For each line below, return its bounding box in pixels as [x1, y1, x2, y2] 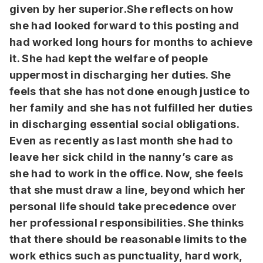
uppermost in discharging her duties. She [9, 69, 231, 81]
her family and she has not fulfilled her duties [9, 102, 253, 114]
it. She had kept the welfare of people [9, 52, 208, 65]
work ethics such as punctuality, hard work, [9, 249, 242, 262]
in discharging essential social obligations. [9, 118, 240, 130]
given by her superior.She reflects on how [9, 3, 234, 15]
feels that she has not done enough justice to [9, 85, 250, 97]
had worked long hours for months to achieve [9, 36, 253, 48]
